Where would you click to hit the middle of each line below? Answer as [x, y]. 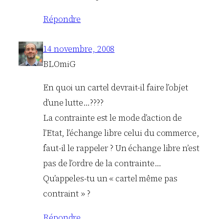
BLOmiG [59, 64]
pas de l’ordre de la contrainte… [102, 164]
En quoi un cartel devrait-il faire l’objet [116, 88]
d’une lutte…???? [73, 103]
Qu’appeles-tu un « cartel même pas [110, 179]
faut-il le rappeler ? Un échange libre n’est [121, 148]
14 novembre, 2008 [79, 49]
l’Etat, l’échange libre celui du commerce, [121, 133]
